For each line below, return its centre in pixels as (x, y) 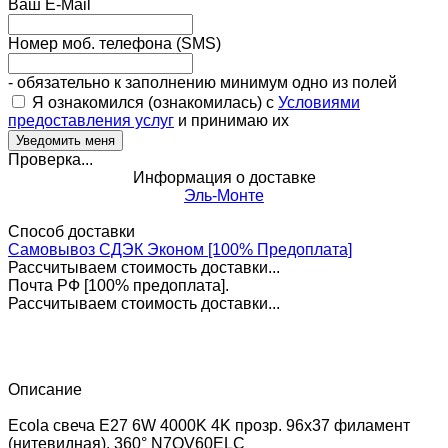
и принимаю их (231, 120)
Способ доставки (71, 231)
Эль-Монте (224, 195)
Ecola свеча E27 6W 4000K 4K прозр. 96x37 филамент (209, 425)
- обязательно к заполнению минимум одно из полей (202, 82)
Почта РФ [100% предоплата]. (118, 285)
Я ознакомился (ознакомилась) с (153, 102)
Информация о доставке (224, 177)
